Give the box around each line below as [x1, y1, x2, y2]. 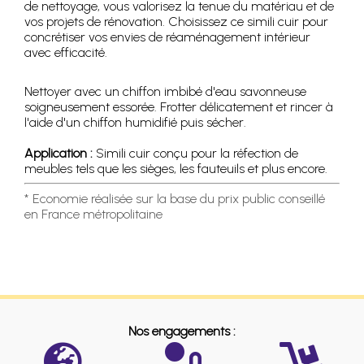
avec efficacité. [24, 44, 107, 60]
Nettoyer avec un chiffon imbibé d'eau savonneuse [24, 83, 306, 99]
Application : [24, 145, 93, 161]
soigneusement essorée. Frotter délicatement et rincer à [24, 98, 333, 115]
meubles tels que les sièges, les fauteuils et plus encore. [24, 160, 327, 176]
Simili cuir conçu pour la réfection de [93, 145, 298, 161]
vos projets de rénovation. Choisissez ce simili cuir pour [24, 13, 328, 29]
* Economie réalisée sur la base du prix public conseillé [24, 190, 325, 206]
